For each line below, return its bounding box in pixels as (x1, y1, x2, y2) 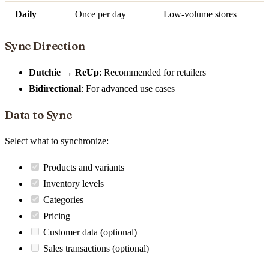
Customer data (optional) (43, 227, 137, 238)
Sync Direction (5, 39, 85, 53)
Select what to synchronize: (5, 136, 109, 147)
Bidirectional (29, 83, 81, 94)
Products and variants (43, 162, 124, 173)
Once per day (75, 9, 126, 20)
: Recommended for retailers (99, 67, 206, 77)
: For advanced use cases (81, 83, 175, 94)
